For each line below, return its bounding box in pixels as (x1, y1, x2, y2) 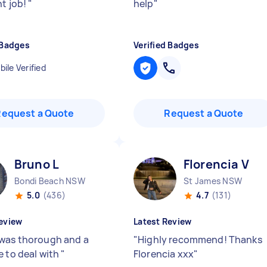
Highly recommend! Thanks (138, 233, 262, 246)
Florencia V (184, 156, 249, 172)
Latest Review (133, 216, 192, 227)
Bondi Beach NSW (14, 175, 85, 187)
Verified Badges (133, 39, 199, 51)
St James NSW (184, 175, 242, 187)
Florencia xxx (133, 247, 194, 260)
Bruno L (14, 156, 60, 172)
